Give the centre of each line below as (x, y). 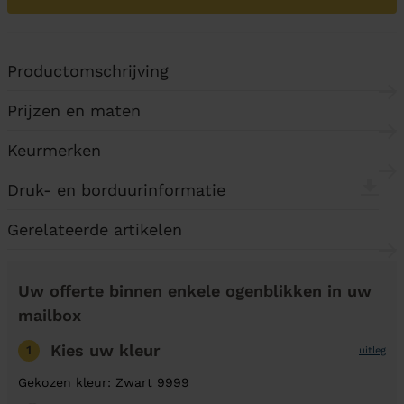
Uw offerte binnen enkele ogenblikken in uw (195, 291)
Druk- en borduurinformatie (116, 190)
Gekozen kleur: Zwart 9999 (104, 382)
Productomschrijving (88, 71)
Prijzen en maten (74, 110)
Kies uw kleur (106, 350)
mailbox (50, 315)
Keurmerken (54, 150)
